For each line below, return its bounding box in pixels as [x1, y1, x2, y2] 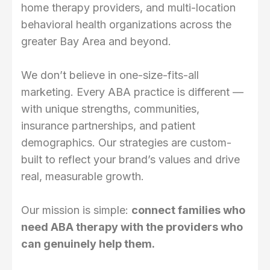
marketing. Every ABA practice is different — [21, 86, 243, 99]
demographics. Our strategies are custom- [21, 136, 231, 149]
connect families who [131, 204, 245, 217]
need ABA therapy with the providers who [21, 221, 243, 234]
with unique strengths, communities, [21, 102, 199, 116]
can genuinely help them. [21, 237, 155, 251]
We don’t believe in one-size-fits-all [21, 69, 199, 82]
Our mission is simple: [21, 204, 131, 217]
